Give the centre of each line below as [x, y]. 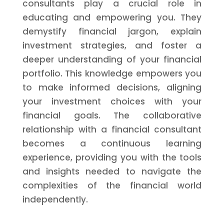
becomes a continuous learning [112, 143]
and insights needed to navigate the [112, 171]
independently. [55, 199]
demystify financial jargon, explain [112, 31]
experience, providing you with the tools [112, 157]
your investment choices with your [112, 101]
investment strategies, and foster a [112, 45]
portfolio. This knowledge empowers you [112, 73]
